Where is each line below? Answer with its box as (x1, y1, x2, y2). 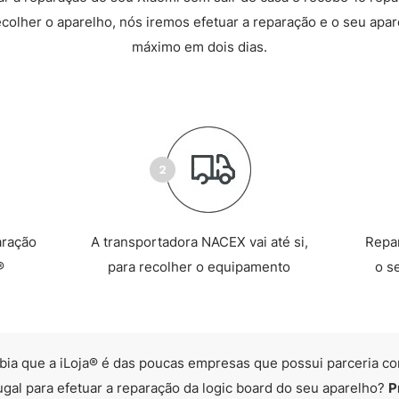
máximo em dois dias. (131, 38, 267, 55)
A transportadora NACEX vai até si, (90, 233, 308, 250)
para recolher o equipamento (108, 258, 291, 275)
